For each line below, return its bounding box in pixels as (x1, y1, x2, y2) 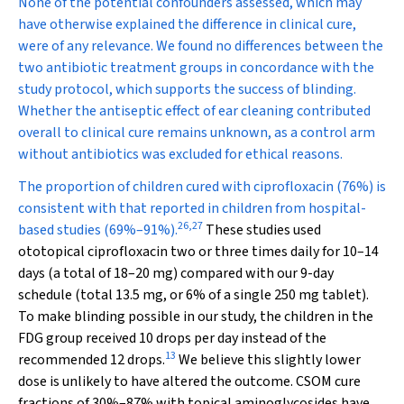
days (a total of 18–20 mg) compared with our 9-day (18, 263, 334, 283)
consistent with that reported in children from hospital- (18, 198, 366, 218)
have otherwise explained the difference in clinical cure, (18, 14, 356, 34)
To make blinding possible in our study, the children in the (18, 307, 373, 326)
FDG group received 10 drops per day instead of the (18, 328, 326, 348)
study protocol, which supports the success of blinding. (18, 79, 356, 99)
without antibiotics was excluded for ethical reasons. (18, 144, 343, 164)
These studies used (203, 220, 321, 240)
